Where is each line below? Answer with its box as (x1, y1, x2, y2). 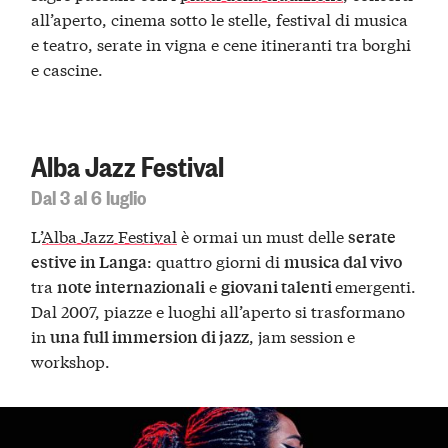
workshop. (31, 349, 111, 373)
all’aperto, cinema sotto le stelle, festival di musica (31, 7, 409, 31)
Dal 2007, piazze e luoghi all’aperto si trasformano (31, 299, 406, 323)
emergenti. (335, 274, 417, 298)
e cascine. (31, 57, 104, 81)
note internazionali (57, 275, 206, 299)
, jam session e (249, 324, 356, 348)
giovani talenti (221, 275, 336, 299)
